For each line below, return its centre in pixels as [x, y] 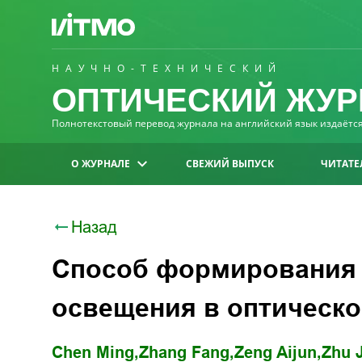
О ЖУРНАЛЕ [101, 164]
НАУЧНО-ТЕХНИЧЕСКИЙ [167, 68]
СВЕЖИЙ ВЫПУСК [230, 164]
